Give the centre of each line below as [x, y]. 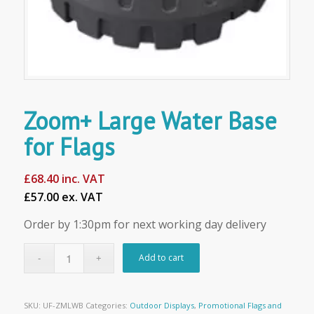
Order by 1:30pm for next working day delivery [145, 225]
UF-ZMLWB [63, 305]
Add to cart [162, 257]
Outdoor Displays [162, 305]
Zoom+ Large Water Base [150, 120]
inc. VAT [82, 178]
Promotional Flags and [240, 305]
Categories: [107, 305]
